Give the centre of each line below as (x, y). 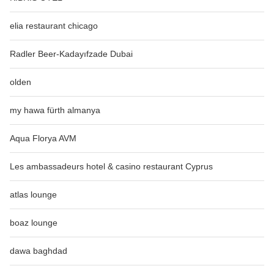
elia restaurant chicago (54, 26)
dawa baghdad (39, 251)
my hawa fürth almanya (55, 110)
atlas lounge (33, 195)
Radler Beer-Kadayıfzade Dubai (71, 54)
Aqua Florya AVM (43, 139)
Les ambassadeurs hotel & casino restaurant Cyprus (111, 167)
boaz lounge (34, 223)
